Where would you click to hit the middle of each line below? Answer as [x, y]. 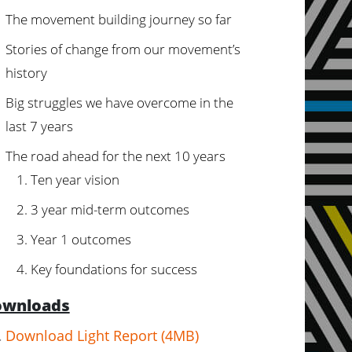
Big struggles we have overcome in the [119, 103]
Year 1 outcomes [81, 239]
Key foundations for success [114, 269]
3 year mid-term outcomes [110, 209]
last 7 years [39, 126]
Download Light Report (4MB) [102, 335]
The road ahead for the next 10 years [115, 156]
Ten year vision [75, 180]
